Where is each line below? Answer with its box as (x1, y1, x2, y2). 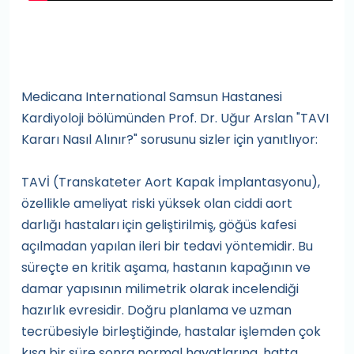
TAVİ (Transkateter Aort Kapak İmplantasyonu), (21, 173, 320, 191)
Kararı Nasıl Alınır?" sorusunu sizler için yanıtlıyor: (21, 130, 318, 149)
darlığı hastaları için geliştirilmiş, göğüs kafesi (21, 216, 296, 234)
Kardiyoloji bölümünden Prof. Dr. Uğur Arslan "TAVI (21, 109, 329, 127)
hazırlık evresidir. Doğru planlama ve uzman (21, 301, 292, 319)
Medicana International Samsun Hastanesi (21, 88, 282, 106)
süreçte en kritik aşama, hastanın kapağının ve (21, 258, 311, 277)
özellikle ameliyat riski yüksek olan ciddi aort (21, 194, 292, 213)
